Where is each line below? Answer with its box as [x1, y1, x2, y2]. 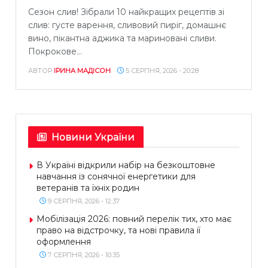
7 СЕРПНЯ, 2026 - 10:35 [46, 250, 120, 259]
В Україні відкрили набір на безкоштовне [36, 159, 215, 170]
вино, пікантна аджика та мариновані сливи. [28, 32, 217, 44]
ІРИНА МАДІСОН [54, 66, 111, 75]
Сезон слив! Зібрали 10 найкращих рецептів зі [28, 6, 224, 17]
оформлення [36, 236, 91, 247]
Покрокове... [28, 45, 82, 57]
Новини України [51, 131, 135, 143]
